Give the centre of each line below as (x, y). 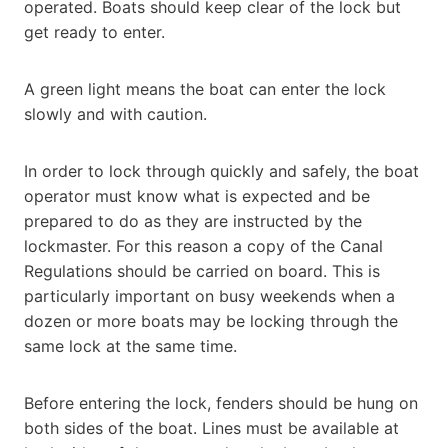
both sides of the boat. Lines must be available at (211, 427)
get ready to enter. (94, 31)
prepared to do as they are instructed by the (193, 220)
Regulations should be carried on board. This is (202, 270)
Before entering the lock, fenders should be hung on (221, 402)
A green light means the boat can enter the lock (205, 88)
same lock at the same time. (130, 345)
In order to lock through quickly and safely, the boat (221, 170)
